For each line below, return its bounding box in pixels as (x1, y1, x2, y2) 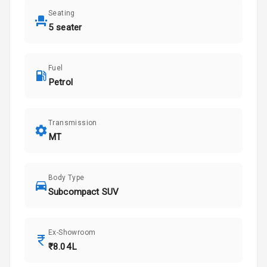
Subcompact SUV (48, 187, 119, 198)
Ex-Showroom (48, 228, 96, 237)
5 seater (48, 22, 82, 33)
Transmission (48, 119, 97, 128)
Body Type (48, 173, 85, 182)
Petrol (48, 77, 73, 88)
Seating (48, 9, 75, 18)
